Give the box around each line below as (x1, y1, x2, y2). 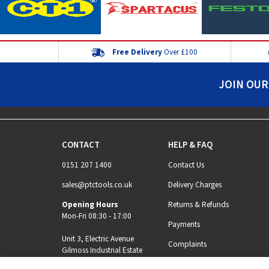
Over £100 (162, 46, 198, 58)
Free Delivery (112, 46, 163, 58)
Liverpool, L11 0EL (62, 255, 123, 267)
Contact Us (168, 159, 204, 171)
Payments (168, 218, 200, 230)
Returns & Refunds (168, 198, 229, 210)
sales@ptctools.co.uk (62, 178, 132, 190)
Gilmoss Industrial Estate (62, 244, 142, 256)
